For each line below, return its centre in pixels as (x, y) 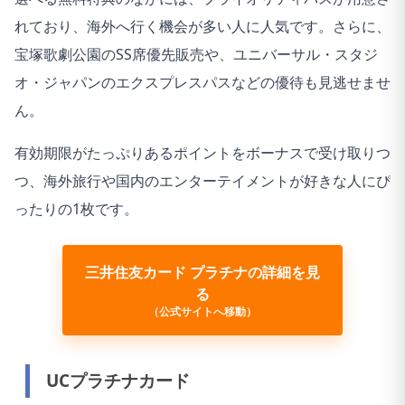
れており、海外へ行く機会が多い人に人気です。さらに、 (202, 26)
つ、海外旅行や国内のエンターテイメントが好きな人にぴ (202, 180)
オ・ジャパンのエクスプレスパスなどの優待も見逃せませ (202, 82)
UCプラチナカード (118, 380)
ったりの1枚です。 (76, 208)
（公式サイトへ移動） (202, 311)
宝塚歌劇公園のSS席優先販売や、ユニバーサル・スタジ (196, 54)
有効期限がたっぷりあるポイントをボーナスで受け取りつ (202, 152)
